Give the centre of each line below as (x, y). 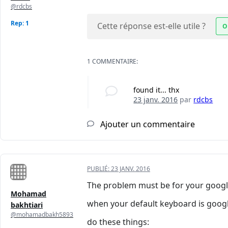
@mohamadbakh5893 (42, 215)
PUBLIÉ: (99, 169)
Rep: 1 (20, 23)
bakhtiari (27, 205)
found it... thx (156, 90)
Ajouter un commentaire (147, 124)
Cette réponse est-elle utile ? (151, 26)
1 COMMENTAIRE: (112, 62)
